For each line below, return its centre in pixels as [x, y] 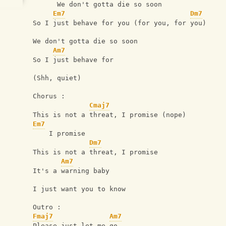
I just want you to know [79, 189]
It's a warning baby [71, 171]
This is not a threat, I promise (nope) [109, 115]
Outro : [49, 207]
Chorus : [51, 96]
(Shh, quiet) [57, 78]
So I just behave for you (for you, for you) [120, 23]
